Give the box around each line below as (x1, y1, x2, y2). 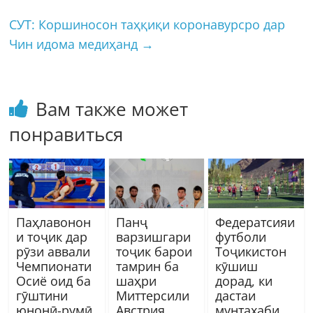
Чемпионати (16, 258, 92, 275)
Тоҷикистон (214, 243, 286, 261)
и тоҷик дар (16, 228, 88, 246)
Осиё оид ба (16, 272, 92, 290)
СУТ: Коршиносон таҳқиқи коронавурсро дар (9, 15, 286, 33)
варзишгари (115, 228, 191, 246)
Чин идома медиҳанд (9, 35, 142, 52)
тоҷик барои (115, 243, 192, 261)
